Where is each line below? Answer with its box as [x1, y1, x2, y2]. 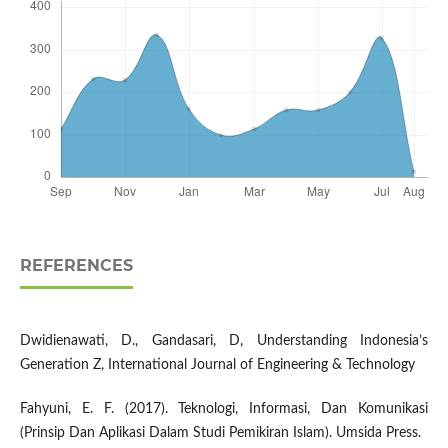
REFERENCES [19, 256, 133, 276]
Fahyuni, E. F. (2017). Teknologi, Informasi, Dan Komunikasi [19, 402, 429, 417]
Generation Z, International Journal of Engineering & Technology [19, 358, 415, 373]
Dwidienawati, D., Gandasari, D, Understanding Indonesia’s [19, 334, 429, 349]
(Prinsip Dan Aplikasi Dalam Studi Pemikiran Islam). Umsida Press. [19, 426, 421, 441]
